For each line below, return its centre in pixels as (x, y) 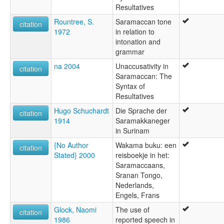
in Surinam (132, 130)
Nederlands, (135, 185)
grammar (130, 51)
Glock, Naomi (75, 209)
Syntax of (130, 86)
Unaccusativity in (142, 66)
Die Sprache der (141, 110)
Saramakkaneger (143, 120)
